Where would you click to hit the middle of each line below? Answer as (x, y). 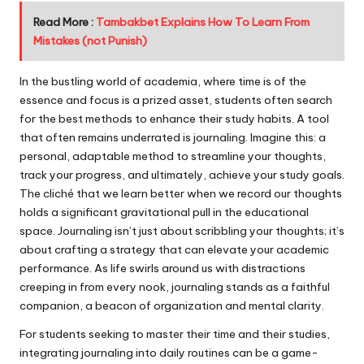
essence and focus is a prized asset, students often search (176, 100)
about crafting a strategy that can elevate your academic (174, 249)
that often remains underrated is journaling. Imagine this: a (173, 137)
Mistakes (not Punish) (90, 40)
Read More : (64, 22)
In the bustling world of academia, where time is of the (163, 81)
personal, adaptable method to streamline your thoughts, (173, 156)
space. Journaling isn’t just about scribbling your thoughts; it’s (182, 230)
